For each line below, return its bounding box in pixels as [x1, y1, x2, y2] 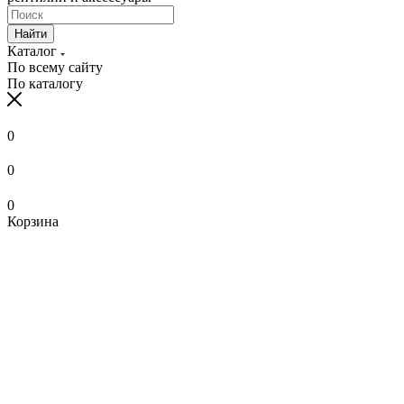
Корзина [7, 213, 59, 229]
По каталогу [7, 75, 83, 91]
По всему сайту [7, 59, 103, 75]
